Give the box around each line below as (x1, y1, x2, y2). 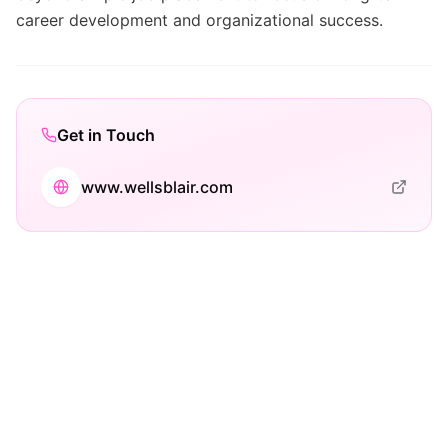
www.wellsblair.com (81, 177, 233, 197)
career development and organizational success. (16, 10, 383, 30)
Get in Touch (57, 125, 155, 145)
